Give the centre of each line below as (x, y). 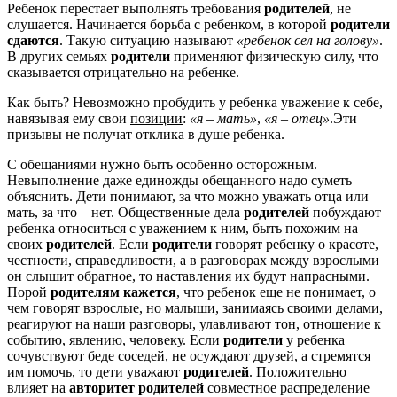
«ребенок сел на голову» (308, 40)
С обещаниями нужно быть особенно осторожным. (162, 164)
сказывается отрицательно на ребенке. (123, 72)
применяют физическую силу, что (274, 56)
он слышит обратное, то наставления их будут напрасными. (188, 276)
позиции (156, 118)
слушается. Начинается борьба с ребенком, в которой (169, 24)
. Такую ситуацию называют (148, 40)
